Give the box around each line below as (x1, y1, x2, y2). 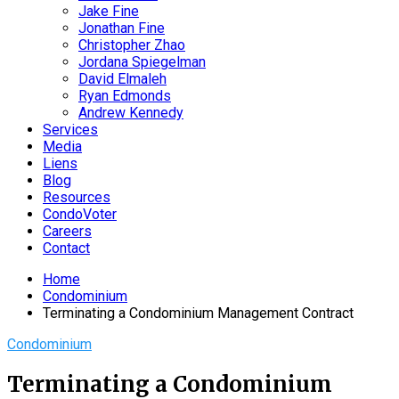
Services (43, 121, 98, 138)
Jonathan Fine (78, 20, 165, 37)
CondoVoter (43, 206, 117, 223)
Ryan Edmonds (78, 87, 171, 104)
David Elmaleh (78, 70, 167, 87)
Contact (43, 240, 90, 256)
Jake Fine (78, 3, 139, 20)
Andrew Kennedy (78, 104, 183, 121)
